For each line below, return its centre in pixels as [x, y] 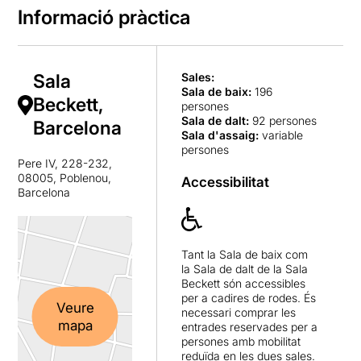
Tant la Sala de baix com [244, 254]
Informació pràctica [104, 17]
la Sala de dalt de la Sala [244, 268]
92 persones [282, 120]
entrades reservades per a [249, 326]
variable [280, 135]
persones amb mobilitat [241, 341]
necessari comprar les [238, 312]
